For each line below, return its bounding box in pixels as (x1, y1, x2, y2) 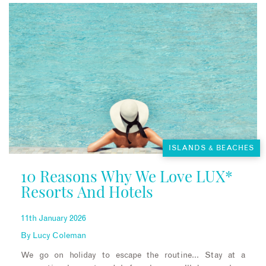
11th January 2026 (21, 214, 86, 223)
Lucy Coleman (33, 232, 86, 240)
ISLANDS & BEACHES (169, 144, 254, 152)
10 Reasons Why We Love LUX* (21, 166, 233, 187)
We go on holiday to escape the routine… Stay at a (21, 251, 245, 260)
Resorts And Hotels (21, 181, 153, 202)
